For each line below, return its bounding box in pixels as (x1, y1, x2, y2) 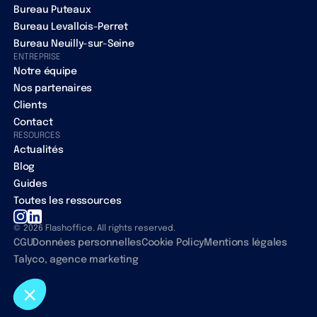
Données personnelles (33, 237, 142, 248)
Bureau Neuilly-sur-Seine (13, 38, 134, 49)
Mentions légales (204, 237, 287, 248)
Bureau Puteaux (13, 4, 91, 15)
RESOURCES (13, 131, 61, 140)
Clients (13, 100, 47, 110)
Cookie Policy (141, 237, 204, 248)
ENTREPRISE (13, 52, 62, 62)
